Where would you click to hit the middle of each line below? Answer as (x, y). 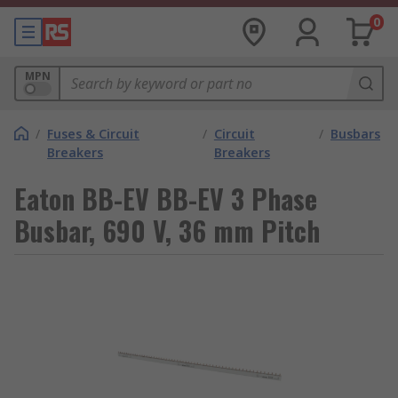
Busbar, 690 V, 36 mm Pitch (167, 231)
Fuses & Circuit (93, 134)
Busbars (355, 134)
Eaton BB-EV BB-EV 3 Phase (166, 199)
